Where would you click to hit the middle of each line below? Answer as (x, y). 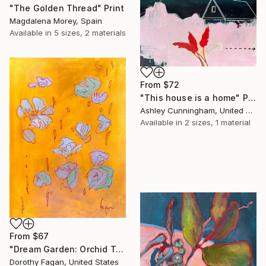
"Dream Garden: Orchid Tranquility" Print (119, 249)
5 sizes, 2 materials (90, 33)
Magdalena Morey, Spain (56, 21)
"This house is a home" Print (252, 98)
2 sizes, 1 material (218, 123)
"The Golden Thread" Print (67, 8)
